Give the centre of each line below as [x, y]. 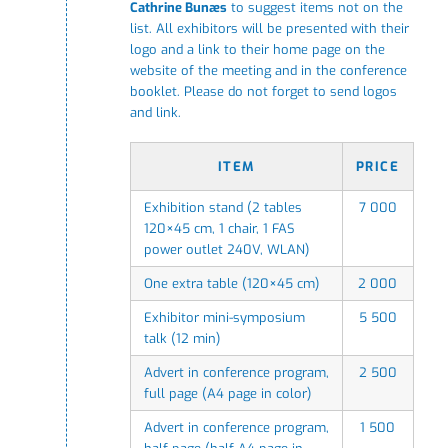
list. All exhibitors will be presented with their [269, 28]
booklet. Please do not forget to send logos [263, 91]
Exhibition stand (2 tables [222, 208]
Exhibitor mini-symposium [224, 318]
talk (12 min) [182, 339]
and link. [155, 112]
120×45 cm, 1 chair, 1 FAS [219, 229]
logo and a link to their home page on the [257, 49]
